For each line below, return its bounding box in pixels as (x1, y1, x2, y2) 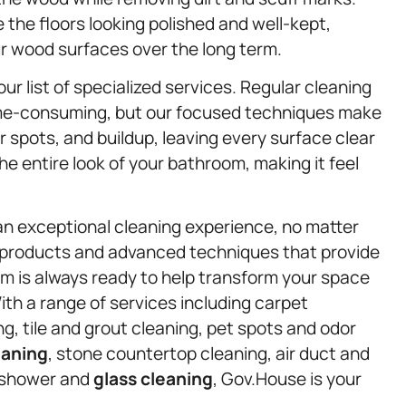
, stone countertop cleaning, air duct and (48, 342, 370, 366)
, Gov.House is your (213, 367, 362, 391)
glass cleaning (93, 367, 213, 391)
